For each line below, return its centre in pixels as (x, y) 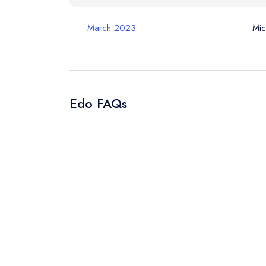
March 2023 (112, 28)
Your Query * (233, 16)
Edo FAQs (98, 103)
